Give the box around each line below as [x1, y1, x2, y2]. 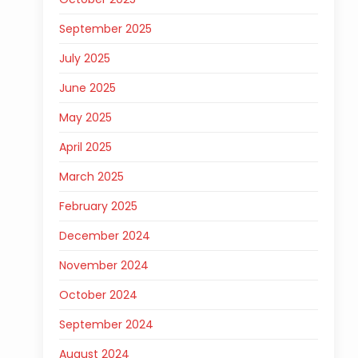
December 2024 [58, 228, 150, 244]
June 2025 [58, 80, 116, 96]
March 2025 [58, 169, 124, 185]
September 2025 [58, 21, 152, 37]
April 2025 [58, 139, 112, 155]
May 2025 [58, 109, 112, 125]
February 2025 [58, 198, 137, 214]
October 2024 [58, 287, 137, 303]
